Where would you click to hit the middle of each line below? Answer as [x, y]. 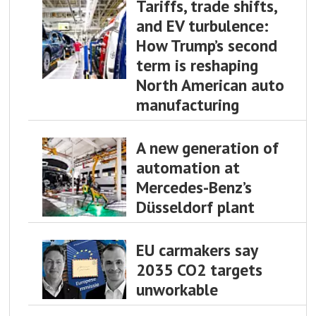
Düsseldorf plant [195, 206]
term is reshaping [197, 65]
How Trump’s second [206, 45]
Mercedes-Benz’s [194, 187]
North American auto [210, 84]
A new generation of [207, 147]
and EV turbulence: [202, 25]
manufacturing [187, 104]
